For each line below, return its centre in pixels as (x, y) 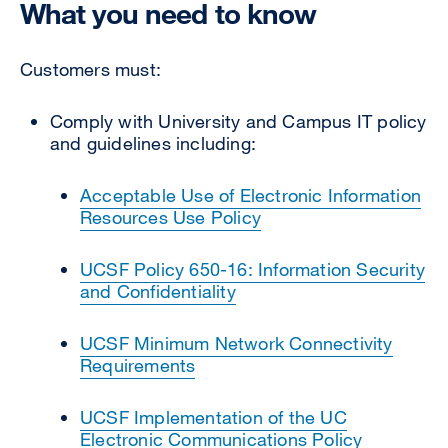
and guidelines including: (153, 142)
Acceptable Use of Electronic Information (251, 194)
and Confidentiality (158, 290)
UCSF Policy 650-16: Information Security (253, 268)
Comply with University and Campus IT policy (238, 120)
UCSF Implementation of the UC (213, 416)
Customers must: (93, 68)
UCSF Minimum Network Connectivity (236, 342)
